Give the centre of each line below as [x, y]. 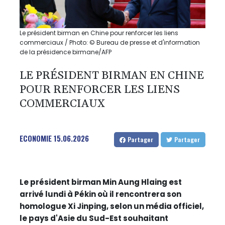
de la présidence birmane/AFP [66, 52]
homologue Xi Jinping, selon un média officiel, [112, 206]
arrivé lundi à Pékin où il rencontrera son [100, 194]
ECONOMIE [36, 138]
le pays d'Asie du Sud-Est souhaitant [94, 218]
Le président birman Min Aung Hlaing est [101, 182]
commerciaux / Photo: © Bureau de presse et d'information [110, 42]
